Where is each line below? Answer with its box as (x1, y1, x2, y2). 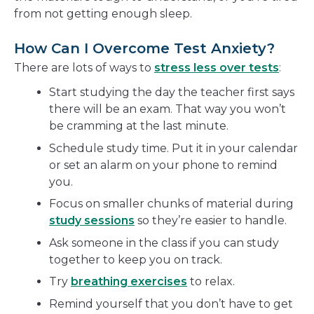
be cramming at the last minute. (49, 119, 228, 133)
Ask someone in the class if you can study (49, 235, 279, 250)
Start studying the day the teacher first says (49, 86, 294, 100)
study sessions (49, 214, 135, 228)
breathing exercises (71, 275, 187, 289)
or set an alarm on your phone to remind (49, 158, 278, 172)
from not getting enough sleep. (14, 7, 192, 21)
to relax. (187, 275, 235, 289)
